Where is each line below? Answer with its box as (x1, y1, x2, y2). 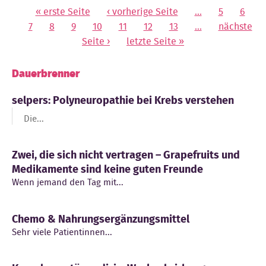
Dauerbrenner (12, 66, 80, 82)
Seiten (12, 5, 43, 21)
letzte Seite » (126, 34, 184, 49)
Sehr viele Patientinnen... (12, 225, 112, 239)
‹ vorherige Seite (106, 5, 178, 19)
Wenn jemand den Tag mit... (12, 176, 123, 189)
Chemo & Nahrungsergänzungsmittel (12, 211, 189, 227)
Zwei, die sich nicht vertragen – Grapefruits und (12, 147, 240, 163)
